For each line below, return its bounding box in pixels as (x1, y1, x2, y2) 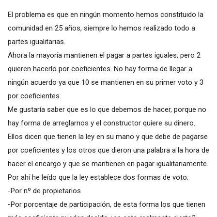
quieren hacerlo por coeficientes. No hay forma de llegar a (7, 64, 192, 73)
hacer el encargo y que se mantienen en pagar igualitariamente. (7, 159, 208, 168)
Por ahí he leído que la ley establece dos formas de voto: (7, 172, 188, 182)
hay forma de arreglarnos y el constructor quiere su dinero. (7, 118, 195, 127)
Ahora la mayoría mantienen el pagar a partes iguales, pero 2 (7, 50, 201, 60)
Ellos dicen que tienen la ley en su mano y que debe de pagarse (7, 132, 208, 141)
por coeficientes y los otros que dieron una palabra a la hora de (7, 145, 209, 155)
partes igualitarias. (7, 37, 65, 46)
